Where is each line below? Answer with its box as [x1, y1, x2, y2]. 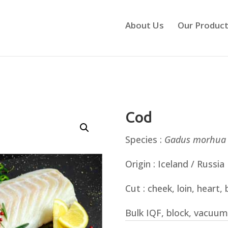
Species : [125, 133, 164, 146]
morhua [192, 133, 226, 146]
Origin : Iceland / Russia [125, 158, 224, 170]
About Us [125, 19, 164, 31]
